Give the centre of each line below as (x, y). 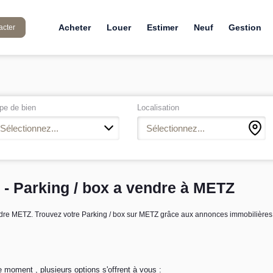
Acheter (74, 27)
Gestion (245, 27)
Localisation (158, 107)
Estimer (162, 27)
